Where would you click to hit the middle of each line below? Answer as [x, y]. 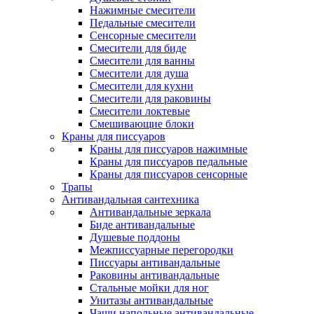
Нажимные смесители [143, 10]
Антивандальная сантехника [130, 199]
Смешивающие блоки [142, 124]
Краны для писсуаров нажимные [169, 149]
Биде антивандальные [142, 225]
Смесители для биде [138, 48]
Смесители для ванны [142, 61]
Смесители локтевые [140, 111]
